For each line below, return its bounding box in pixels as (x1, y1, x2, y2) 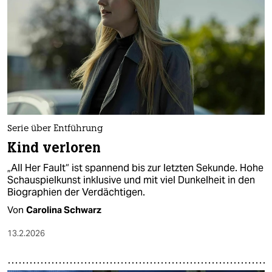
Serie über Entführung (7, 124, 103, 134)
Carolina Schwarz (26, 203, 101, 216)
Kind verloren (7, 138, 101, 157)
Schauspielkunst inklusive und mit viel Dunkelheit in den (7, 173, 255, 186)
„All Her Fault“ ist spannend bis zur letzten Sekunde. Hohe (7, 161, 263, 174)
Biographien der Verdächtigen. (7, 185, 145, 199)
